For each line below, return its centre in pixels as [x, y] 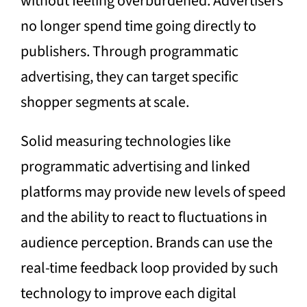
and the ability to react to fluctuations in [144, 217]
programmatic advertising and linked [135, 166]
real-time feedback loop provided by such [149, 268]
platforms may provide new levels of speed [153, 192]
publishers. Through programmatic [129, 51]
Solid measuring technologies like [125, 141]
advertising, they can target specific [129, 76]
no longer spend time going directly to [138, 26]
